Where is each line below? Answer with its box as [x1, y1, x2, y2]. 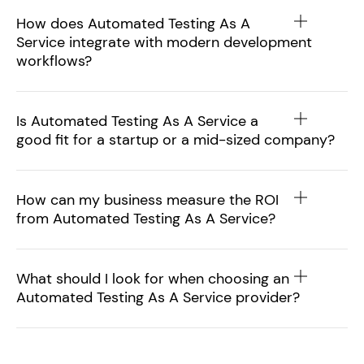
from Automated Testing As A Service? [16, 209, 275, 229]
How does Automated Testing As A [16, 14, 250, 34]
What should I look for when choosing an [16, 269, 289, 289]
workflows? [16, 51, 92, 71]
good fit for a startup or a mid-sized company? [16, 130, 335, 150]
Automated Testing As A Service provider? [16, 288, 300, 308]
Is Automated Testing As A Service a [16, 111, 258, 132]
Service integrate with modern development [16, 32, 312, 53]
